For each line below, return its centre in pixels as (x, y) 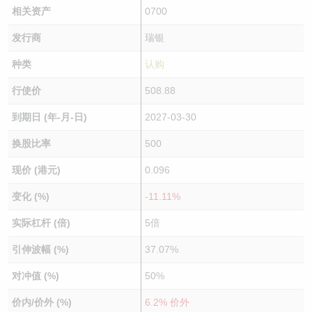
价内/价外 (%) (41, 302)
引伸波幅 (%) (40, 249)
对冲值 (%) (35, 276)
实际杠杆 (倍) (41, 223)
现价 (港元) (36, 170)
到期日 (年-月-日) (49, 117)
